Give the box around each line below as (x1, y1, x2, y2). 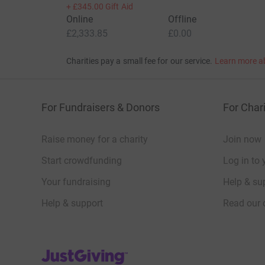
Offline (167, 14, 197, 25)
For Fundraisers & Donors (41, 101, 160, 114)
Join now (223, 134, 261, 146)
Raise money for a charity (41, 134, 148, 146)
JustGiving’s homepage (41, 247, 138, 258)
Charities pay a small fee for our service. (66, 56, 213, 66)
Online (66, 14, 93, 25)
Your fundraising (41, 176, 111, 188)
